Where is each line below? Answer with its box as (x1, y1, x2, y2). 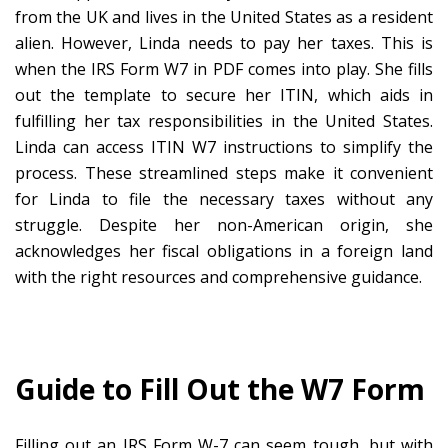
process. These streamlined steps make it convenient (15, 161, 433, 184)
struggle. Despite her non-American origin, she (15, 213, 433, 236)
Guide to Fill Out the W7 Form (15, 369, 425, 408)
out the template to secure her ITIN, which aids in (15, 83, 433, 106)
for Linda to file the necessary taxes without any (15, 187, 433, 210)
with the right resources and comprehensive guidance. (15, 265, 422, 288)
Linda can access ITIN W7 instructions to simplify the (15, 135, 433, 158)
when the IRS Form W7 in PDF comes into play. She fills (15, 57, 433, 80)
